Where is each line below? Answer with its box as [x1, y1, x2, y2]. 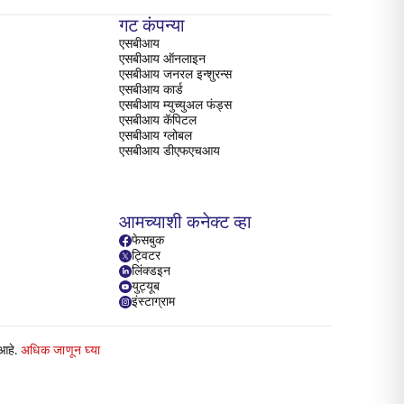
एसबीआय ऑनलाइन [119, 52, 206, 66]
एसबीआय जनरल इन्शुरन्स [119, 68, 232, 81]
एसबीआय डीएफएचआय [119, 144, 220, 158]
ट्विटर [132, 249, 161, 262]
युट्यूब [132, 280, 160, 293]
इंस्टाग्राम [132, 295, 175, 308]
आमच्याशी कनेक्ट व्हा [119, 213, 252, 232]
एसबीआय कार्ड [119, 83, 183, 96]
